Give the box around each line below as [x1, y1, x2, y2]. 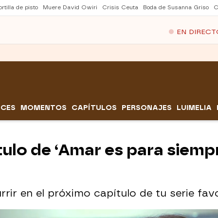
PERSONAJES [122, 104, 172, 112]
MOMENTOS [20, 104, 67, 112]
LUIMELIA [177, 104, 212, 112]
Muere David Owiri [43, 4, 97, 11]
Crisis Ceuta [102, 4, 138, 11]
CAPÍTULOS [72, 104, 117, 112]
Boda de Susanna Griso [143, 4, 209, 11]
